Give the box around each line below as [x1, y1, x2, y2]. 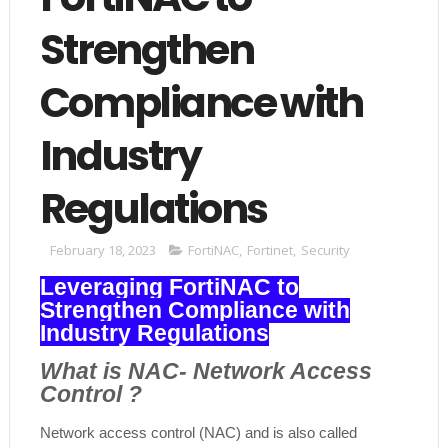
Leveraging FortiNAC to [39, 274, 299, 300]
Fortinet [246, 240, 293, 259]
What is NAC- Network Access [39, 358, 372, 384]
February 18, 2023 [49, 240, 156, 259]
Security [300, 240, 350, 259]
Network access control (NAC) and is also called [39, 423, 357, 441]
